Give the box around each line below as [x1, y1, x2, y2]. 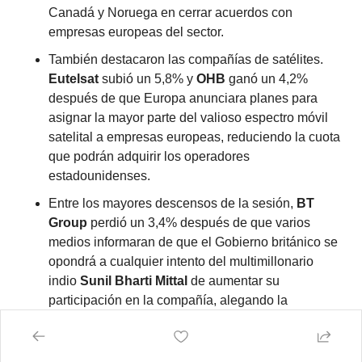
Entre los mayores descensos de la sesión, [48, 196, 297, 211]
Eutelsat [48, 72, 99, 86]
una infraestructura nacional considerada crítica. [48, 332, 322, 347]
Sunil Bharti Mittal [79, 274, 187, 288]
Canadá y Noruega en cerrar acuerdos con [48, 6, 293, 20]
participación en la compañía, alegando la [48, 293, 288, 308]
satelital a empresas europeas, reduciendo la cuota [48, 130, 340, 145]
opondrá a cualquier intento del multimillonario [48, 255, 314, 269]
